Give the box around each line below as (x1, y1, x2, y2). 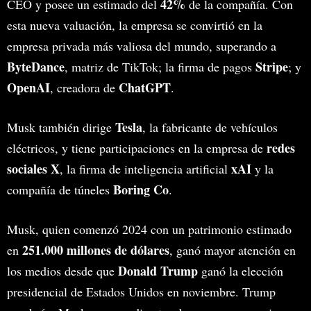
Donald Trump (118, 262, 198, 280)
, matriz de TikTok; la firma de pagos (65, 58, 255, 76)
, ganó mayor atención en (169, 242, 296, 259)
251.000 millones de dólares (19, 241, 169, 260)
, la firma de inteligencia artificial (60, 160, 231, 178)
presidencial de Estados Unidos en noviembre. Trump (7, 283, 276, 301)
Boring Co (113, 180, 169, 199)
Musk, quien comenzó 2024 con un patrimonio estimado (7, 221, 292, 238)
